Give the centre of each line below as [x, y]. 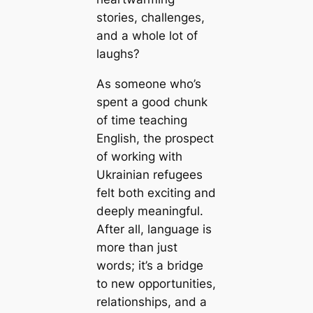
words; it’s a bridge [150, 265]
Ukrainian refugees [149, 175]
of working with [139, 156]
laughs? [118, 54]
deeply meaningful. [150, 211]
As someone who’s [148, 84]
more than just [137, 247]
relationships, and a [151, 302]
